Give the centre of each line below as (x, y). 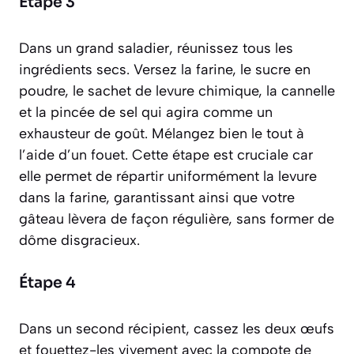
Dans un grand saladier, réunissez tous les (156, 49)
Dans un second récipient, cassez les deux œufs (177, 329)
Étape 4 (47, 283)
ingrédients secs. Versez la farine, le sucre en (165, 70)
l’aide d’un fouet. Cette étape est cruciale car (166, 155)
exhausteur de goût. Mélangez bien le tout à (162, 134)
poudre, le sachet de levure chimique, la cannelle (177, 91)
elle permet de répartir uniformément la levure (168, 177)
